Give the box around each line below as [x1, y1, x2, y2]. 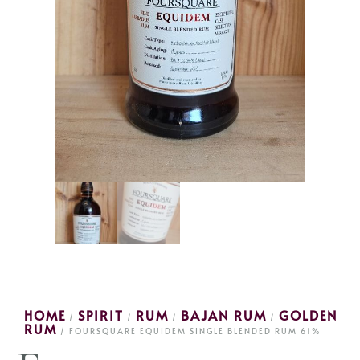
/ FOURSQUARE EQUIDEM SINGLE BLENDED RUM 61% [57, 325, 321, 337]
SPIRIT [78, 305, 124, 324]
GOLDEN [279, 305, 337, 324]
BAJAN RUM [181, 305, 267, 324]
